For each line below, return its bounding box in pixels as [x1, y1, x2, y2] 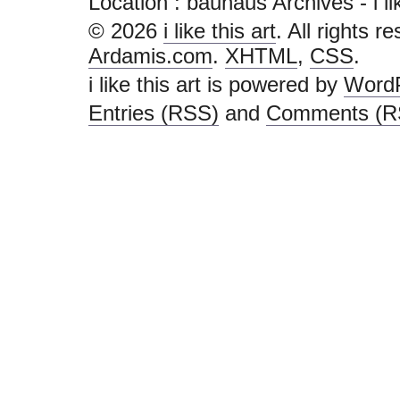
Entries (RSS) [88, 101, 219, 125]
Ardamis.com [88, 44, 212, 68]
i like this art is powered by [88, 72, 344, 96]
